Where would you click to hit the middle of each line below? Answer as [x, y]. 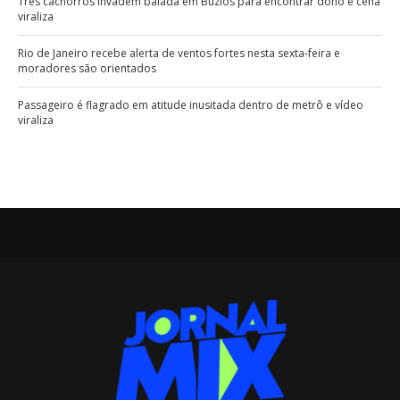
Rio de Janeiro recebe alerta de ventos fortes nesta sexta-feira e [179, 54]
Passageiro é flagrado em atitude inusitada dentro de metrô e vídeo [191, 105]
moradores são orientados [87, 69]
